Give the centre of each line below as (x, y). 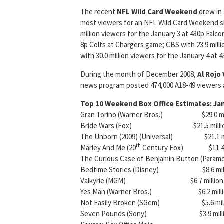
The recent (99, 12)
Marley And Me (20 (108, 148)
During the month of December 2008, (139, 74)
